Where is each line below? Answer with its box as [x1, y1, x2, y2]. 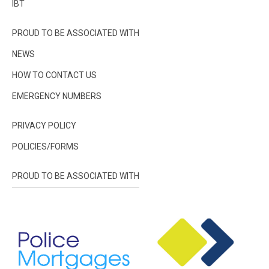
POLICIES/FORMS [12, 142, 79, 151]
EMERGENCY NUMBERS [12, 91, 101, 101]
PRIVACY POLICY [12, 121, 76, 130]
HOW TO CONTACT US [12, 70, 97, 80]
